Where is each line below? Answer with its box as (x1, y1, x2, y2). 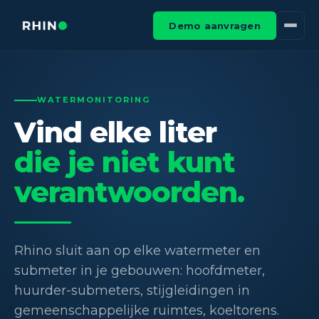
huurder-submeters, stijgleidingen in (14, 283, 250, 298)
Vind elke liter (14, 115, 216, 150)
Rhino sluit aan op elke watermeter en (14, 243, 261, 258)
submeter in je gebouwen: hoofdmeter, (14, 263, 265, 278)
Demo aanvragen (169, 19, 261, 31)
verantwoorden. (14, 174, 244, 209)
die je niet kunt (14, 145, 235, 179)
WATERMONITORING (37, 95, 150, 105)
